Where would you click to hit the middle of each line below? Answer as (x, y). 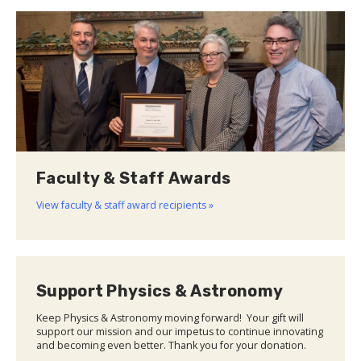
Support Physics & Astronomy (160, 291)
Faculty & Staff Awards (134, 178)
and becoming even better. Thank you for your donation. (171, 346)
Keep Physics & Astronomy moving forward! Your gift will (170, 318)
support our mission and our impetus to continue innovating (180, 332)
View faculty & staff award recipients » (125, 205)
